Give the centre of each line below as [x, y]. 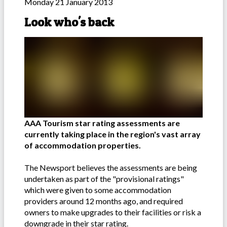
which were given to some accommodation [98, 190]
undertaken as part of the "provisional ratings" [104, 179]
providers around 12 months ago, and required [104, 201]
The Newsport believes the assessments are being [111, 168]
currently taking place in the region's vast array [112, 134]
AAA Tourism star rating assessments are [102, 123]
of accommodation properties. [83, 145]
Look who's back [69, 22]
